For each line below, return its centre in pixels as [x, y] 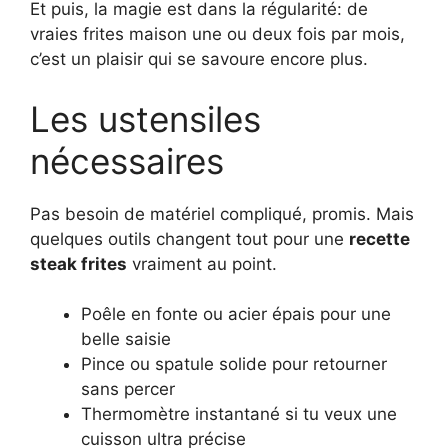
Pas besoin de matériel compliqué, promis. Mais [222, 213]
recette [379, 238]
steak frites [78, 263]
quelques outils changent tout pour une [189, 238]
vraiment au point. [202, 263]
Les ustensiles [145, 118]
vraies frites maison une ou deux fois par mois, [217, 34]
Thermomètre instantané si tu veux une [239, 414]
